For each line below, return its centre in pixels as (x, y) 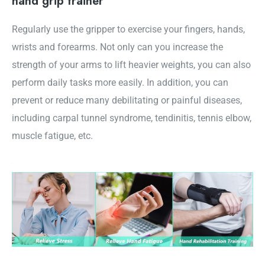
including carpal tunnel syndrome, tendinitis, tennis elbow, (132, 118)
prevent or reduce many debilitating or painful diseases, (127, 100)
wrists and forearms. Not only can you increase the (117, 47)
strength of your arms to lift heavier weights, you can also (131, 64)
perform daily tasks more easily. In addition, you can (120, 82)
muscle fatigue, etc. (52, 135)
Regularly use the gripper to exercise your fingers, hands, (128, 29)
